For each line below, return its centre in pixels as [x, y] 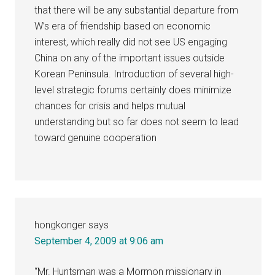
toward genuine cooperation [96, 137]
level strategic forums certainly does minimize [133, 90]
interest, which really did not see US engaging [131, 42]
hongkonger [60, 225]
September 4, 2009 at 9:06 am [99, 241]
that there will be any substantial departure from [137, 10]
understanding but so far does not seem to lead [137, 122]
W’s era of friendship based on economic [123, 26]
